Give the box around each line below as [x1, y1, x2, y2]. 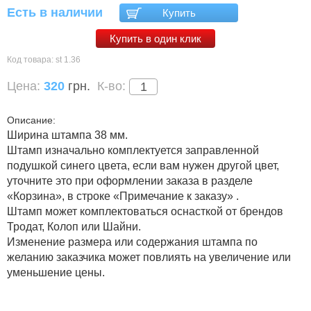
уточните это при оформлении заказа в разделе [7, 174, 253, 187]
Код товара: [7, 54, 56, 65]
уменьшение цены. [7, 266, 105, 278]
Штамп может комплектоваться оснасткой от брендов [7, 205, 283, 217]
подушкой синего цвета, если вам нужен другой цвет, [7, 159, 279, 171]
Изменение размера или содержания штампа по [7, 235, 258, 248]
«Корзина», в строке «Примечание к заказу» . [7, 190, 239, 202]
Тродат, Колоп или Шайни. [7, 220, 141, 233]
